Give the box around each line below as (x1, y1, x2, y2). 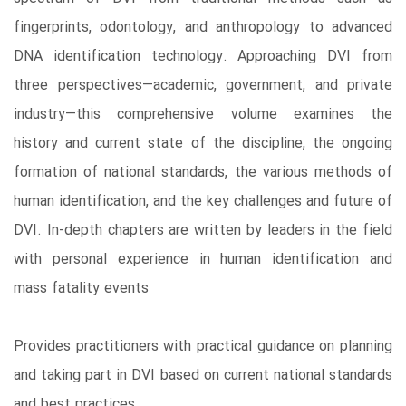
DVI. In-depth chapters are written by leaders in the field (14, 218, 392, 242)
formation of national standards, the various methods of (14, 160, 392, 184)
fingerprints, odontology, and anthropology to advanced (14, 15, 392, 39)
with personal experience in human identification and (14, 247, 392, 271)
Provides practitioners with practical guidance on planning (14, 334, 392, 358)
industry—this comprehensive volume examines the (14, 102, 392, 126)
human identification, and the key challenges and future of (14, 189, 392, 213)
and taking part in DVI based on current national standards (14, 363, 392, 387)
